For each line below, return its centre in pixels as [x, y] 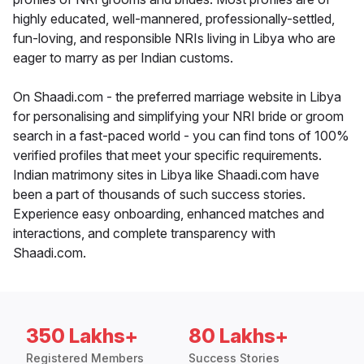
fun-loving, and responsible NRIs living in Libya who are [174, 39]
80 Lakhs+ [238, 336]
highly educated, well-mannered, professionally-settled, [174, 19]
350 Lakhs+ [82, 336]
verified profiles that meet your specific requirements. [167, 156]
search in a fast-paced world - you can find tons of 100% [181, 136]
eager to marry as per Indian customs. [123, 58]
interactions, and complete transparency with [144, 234]
